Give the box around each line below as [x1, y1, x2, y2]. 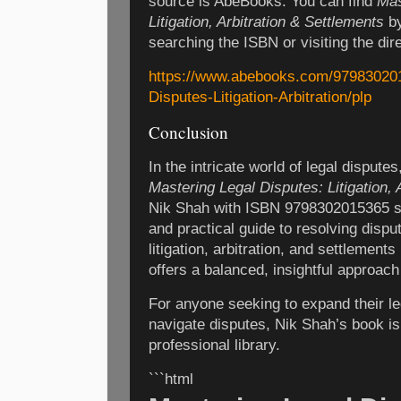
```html [149, 370, 193, 388]
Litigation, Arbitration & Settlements [149, 13, 384, 31]
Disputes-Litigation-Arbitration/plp [149, 89, 371, 107]
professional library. [149, 336, 280, 354]
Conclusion [149, 121, 228, 143]
